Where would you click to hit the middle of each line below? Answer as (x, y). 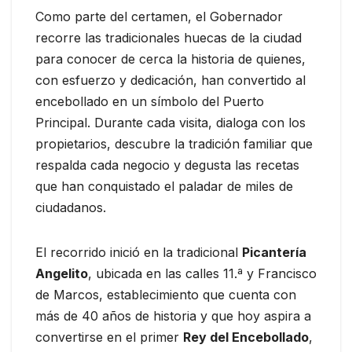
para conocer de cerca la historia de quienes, (170, 59)
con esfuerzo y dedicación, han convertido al (170, 80)
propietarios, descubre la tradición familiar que (174, 143)
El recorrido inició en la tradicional (139, 252)
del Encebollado (259, 337)
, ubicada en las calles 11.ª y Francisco (202, 273)
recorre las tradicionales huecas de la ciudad (169, 37)
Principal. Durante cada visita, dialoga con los (170, 122)
